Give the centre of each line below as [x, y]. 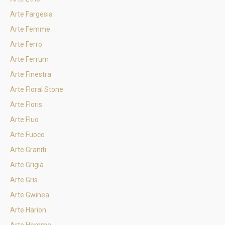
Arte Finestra [31, 74]
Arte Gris [24, 180]
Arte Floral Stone [37, 89]
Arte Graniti [28, 150]
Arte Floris [26, 104]
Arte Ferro [26, 44]
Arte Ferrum [29, 59]
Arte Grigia [27, 165]
